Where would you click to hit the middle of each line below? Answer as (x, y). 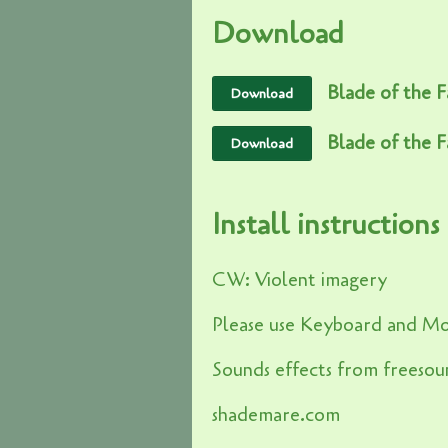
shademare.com (276, 415)
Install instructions (326, 225)
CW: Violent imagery (299, 280)
